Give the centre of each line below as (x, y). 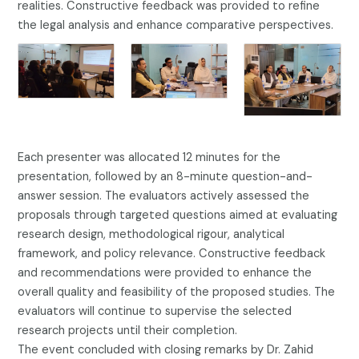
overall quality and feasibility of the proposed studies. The (177, 292)
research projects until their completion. (128, 330)
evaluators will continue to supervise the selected (155, 311)
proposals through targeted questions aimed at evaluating (178, 215)
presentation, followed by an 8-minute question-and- (165, 176)
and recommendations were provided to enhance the (165, 272)
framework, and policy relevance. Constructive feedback (172, 253)
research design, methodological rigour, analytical (151, 234)
